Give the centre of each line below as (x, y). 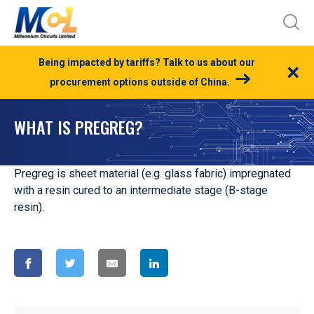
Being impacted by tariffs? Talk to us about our (146, 62)
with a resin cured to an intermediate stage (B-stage (141, 190)
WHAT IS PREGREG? (78, 127)
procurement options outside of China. (139, 82)
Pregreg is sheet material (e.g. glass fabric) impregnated (152, 173)
